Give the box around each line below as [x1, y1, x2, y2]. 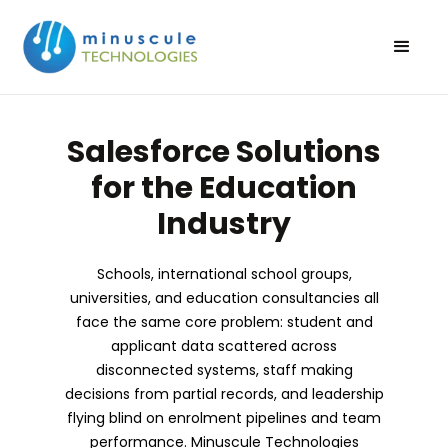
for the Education [91, 166, 357, 209]
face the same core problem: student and [75, 311, 373, 332]
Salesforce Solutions [67, 130, 381, 173]
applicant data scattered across [111, 335, 337, 356]
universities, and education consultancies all [69, 287, 379, 308]
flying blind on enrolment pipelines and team [67, 407, 381, 428]
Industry [157, 202, 291, 245]
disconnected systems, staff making [95, 359, 353, 380]
